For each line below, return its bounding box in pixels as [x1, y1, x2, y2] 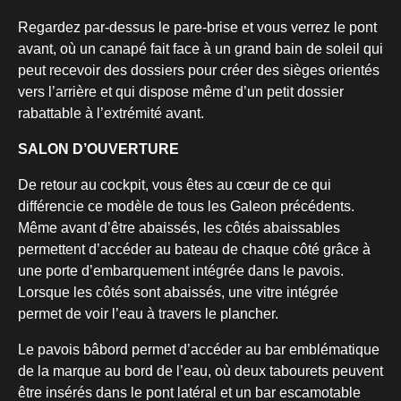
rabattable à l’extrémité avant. [18, 106, 204, 122]
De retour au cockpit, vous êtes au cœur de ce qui [18, 177, 331, 193]
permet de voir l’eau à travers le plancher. [18, 306, 278, 322]
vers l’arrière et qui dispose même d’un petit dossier [18, 84, 344, 100]
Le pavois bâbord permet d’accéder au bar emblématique [18, 342, 380, 358]
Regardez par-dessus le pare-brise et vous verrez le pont [18, 20, 377, 36]
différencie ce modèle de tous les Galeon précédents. [18, 199, 354, 215]
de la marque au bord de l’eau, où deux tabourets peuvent [18, 363, 383, 380]
